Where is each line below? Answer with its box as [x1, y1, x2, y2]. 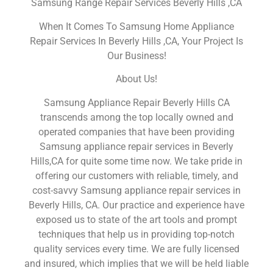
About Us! [116, 73, 157, 85]
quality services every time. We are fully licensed [34, 243, 239, 255]
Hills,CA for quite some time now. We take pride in [30, 155, 243, 167]
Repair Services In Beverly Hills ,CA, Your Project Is [30, 35, 243, 47]
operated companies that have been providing [38, 126, 235, 138]
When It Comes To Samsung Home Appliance [39, 20, 234, 32]
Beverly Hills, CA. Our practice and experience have [29, 199, 244, 211]
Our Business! [107, 49, 166, 62]
